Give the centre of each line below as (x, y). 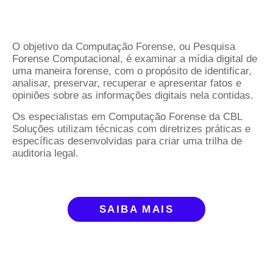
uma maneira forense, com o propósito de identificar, (132, 71)
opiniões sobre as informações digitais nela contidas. (133, 96)
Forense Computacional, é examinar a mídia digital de (135, 59)
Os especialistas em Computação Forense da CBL (127, 116)
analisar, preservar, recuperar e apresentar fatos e (127, 83)
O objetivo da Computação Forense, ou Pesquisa (124, 47)
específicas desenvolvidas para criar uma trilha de (127, 141)
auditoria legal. (45, 153)
